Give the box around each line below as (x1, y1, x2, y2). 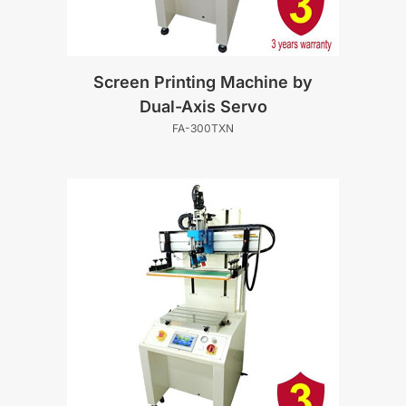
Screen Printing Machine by (93, 72, 313, 92)
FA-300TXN (172, 121, 234, 135)
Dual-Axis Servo (139, 96, 267, 116)
